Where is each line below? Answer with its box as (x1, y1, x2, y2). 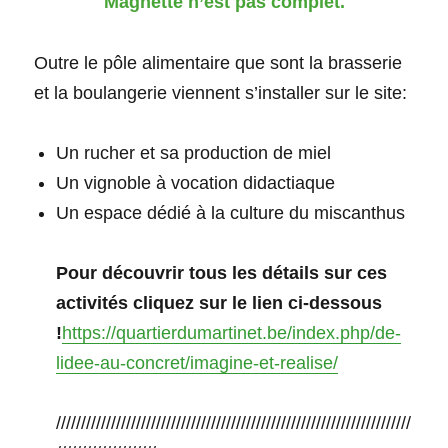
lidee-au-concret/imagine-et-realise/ (56, 353, 339, 374)
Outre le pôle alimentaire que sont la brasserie (34, 52, 403, 73)
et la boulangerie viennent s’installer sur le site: (34, 82, 408, 103)
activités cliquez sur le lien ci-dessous (56, 293, 383, 314)
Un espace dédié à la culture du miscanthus (56, 203, 406, 224)
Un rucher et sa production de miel (56, 143, 332, 164)
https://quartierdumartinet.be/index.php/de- (62, 323, 402, 344)
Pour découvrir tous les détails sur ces (56, 263, 388, 284)
